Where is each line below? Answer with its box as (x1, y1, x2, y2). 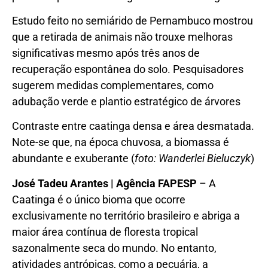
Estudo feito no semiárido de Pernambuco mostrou (12, 14, 253, 27)
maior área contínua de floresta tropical (12, 225, 198, 238)
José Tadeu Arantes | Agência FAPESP (12, 176, 197, 190)
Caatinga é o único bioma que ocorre (12, 193, 185, 206)
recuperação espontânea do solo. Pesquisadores (12, 62, 243, 75)
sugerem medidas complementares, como (12, 78, 214, 92)
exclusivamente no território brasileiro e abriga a (12, 209, 240, 222)
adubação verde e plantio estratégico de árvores (12, 95, 240, 108)
